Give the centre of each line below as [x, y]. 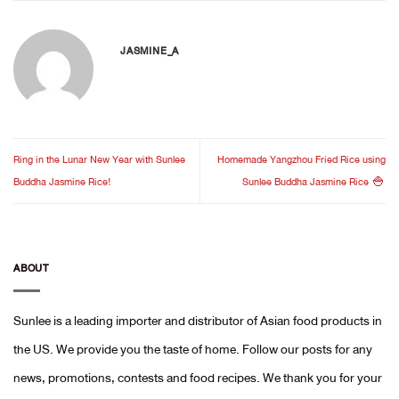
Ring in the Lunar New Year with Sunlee [99, 160]
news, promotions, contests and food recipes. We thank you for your [198, 377]
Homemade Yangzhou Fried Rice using [301, 160]
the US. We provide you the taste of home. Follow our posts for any [193, 349]
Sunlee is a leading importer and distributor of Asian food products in [198, 320]
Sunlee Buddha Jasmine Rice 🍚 [314, 182]
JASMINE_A [150, 51]
